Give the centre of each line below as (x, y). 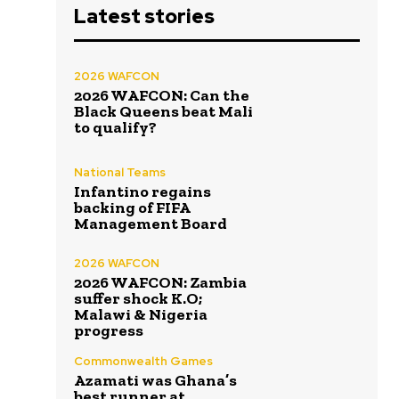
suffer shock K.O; (138, 298)
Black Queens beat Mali (164, 111)
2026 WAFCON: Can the (162, 95)
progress (109, 330)
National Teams (120, 173)
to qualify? (116, 127)
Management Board (151, 224)
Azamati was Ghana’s (156, 381)
